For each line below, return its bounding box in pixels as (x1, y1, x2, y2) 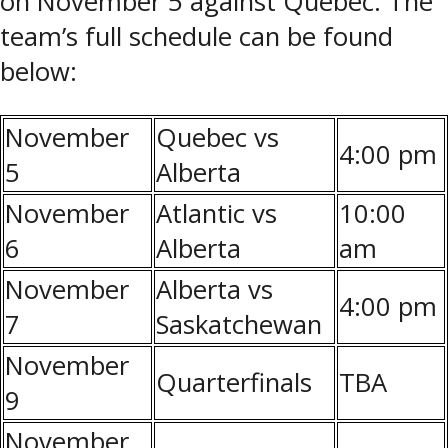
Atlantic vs (156, 195, 277, 231)
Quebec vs (156, 119, 279, 155)
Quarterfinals (156, 364, 312, 400)
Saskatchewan (156, 306, 322, 342)
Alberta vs (156, 271, 273, 307)
